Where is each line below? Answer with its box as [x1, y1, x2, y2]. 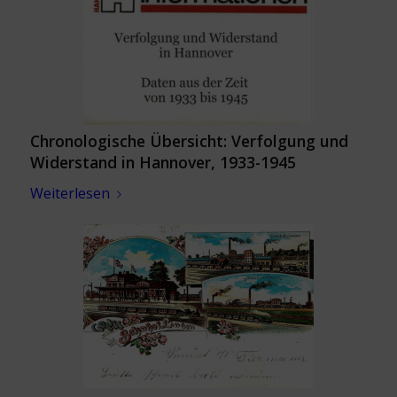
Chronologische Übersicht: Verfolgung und [29, 130, 348, 152]
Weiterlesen [29, 183, 110, 203]
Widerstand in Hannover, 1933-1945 [29, 152, 296, 173]
